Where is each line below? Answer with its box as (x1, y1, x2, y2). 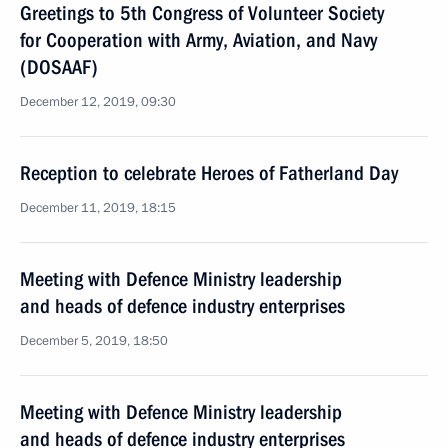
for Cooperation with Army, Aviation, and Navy (20, 28, 377, 52)
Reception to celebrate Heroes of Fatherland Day (20, 161, 398, 185)
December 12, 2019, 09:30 (20, 93, 176, 111)
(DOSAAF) (20, 55, 98, 79)
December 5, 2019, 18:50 (20, 332, 168, 350)
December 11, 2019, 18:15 (20, 199, 176, 217)
